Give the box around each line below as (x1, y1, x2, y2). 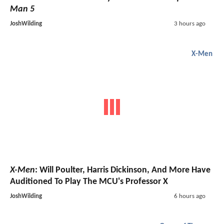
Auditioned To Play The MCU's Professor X (10, 177, 168, 187)
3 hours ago (173, 20, 205, 27)
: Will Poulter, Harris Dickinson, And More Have (35, 165, 210, 175)
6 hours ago (173, 193, 205, 200)
